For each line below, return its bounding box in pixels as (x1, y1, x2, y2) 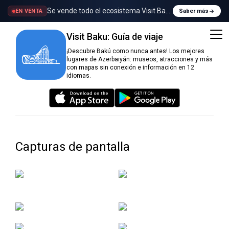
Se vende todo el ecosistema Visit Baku (47, 7, 174, 15)
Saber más (179, 8, 209, 14)
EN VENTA (15, 8, 43, 14)
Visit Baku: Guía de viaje (66, 31, 163, 42)
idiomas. (66, 72, 91, 79)
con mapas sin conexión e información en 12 (66, 63, 194, 71)
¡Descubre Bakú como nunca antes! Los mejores (66, 47, 204, 55)
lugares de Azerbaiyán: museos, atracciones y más (66, 55, 213, 63)
